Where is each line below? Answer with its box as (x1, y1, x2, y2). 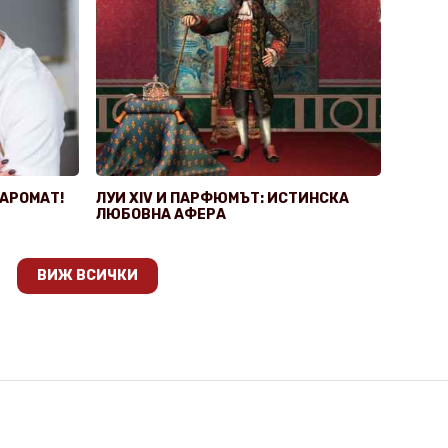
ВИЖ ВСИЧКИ (36, 266, 138, 284)
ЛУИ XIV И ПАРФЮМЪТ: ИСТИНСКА (96, 189, 350, 207)
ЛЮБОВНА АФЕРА (96, 205, 227, 223)
